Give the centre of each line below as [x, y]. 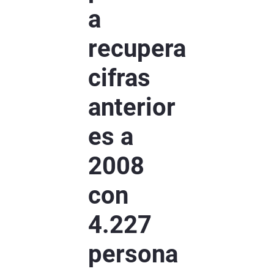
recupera [137, 49]
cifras [119, 78]
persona [133, 254]
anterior [132, 108]
